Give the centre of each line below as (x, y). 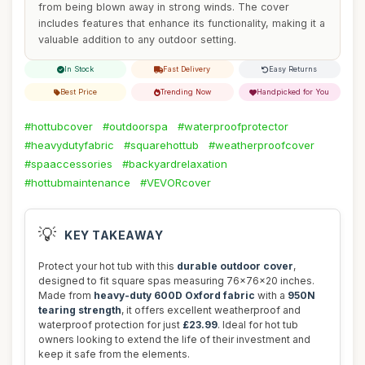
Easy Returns (293, 69)
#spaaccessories (68, 164)
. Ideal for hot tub (258, 325)
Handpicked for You (293, 92)
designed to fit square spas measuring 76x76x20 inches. (176, 281)
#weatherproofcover (262, 145)
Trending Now (185, 92)
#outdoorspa (135, 126)
